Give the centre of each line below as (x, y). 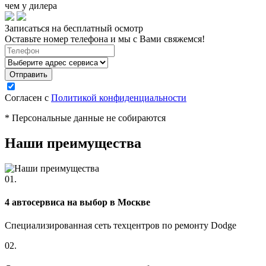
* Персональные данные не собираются (85, 118)
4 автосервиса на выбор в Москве (77, 202)
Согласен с (28, 97)
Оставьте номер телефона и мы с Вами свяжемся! (105, 39)
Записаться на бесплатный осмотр (74, 28)
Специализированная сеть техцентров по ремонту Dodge (121, 226)
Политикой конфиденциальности (119, 97)
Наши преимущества (73, 143)
